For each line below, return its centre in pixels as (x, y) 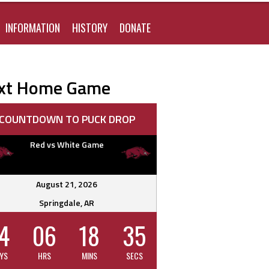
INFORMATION (33, 27)
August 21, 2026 (67, 184)
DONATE (135, 27)
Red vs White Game (67, 145)
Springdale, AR (67, 203)
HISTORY (90, 27)
